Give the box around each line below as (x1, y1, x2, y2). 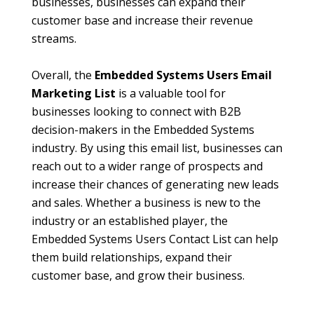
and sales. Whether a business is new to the (32, 195, 261, 211)
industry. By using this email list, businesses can (32, 140, 282, 156)
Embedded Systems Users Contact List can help (32, 231, 278, 247)
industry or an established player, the (32, 213, 228, 229)
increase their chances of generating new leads (32, 177, 279, 193)
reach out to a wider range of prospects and (32, 158, 263, 175)
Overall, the (32, 67, 95, 83)
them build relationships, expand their (32, 250, 232, 266)
